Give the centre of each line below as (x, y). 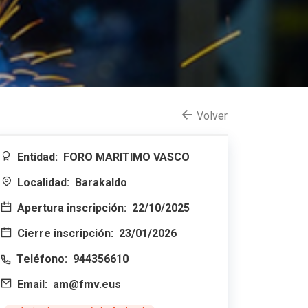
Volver (212, 116)
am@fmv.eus (87, 284)
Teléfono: (42, 259)
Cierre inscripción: (65, 233)
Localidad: (43, 183)
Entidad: (37, 157)
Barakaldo (101, 183)
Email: (32, 284)
